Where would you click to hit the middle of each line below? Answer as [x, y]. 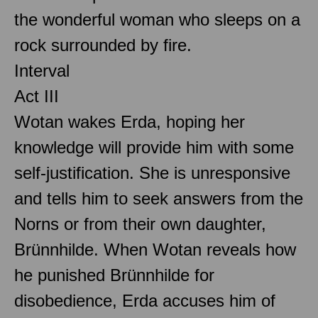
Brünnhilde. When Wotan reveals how [155, 249]
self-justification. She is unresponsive [152, 172]
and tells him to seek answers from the [159, 198]
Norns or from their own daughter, [140, 224]
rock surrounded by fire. [103, 45]
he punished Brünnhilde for [114, 275]
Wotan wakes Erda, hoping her [130, 121]
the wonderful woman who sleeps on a [157, 19]
